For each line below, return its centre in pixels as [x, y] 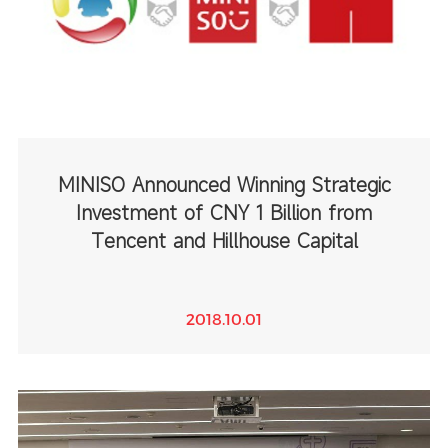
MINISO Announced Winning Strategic [224, 185]
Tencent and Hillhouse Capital [224, 241]
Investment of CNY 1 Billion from [224, 213]
